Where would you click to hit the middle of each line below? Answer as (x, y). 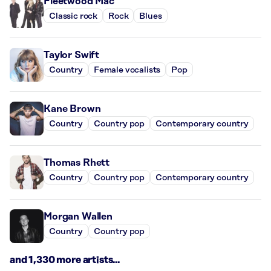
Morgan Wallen (78, 217)
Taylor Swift (72, 55)
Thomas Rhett (77, 163)
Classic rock (73, 16)
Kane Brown (72, 109)
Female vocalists (127, 70)
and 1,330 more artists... (65, 260)
